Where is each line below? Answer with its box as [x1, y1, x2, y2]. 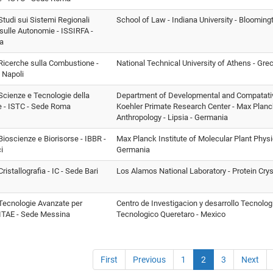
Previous [133, 254, 166, 264]
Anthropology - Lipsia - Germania [116, 112, 228, 122]
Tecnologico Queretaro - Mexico [116, 209, 225, 219]
